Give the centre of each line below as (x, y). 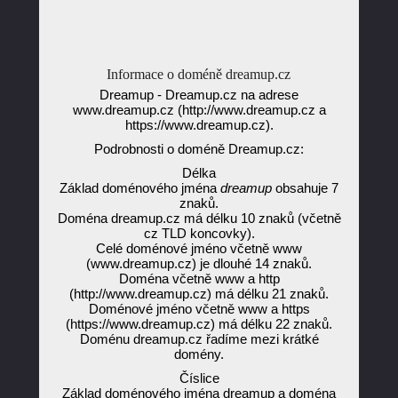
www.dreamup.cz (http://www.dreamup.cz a (199, 110)
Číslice (199, 378)
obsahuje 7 (305, 188)
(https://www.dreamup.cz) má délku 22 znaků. (199, 324)
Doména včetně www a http (199, 279)
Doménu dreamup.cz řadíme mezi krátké (199, 339)
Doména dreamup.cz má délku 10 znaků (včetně (199, 218)
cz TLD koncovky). (199, 233)
